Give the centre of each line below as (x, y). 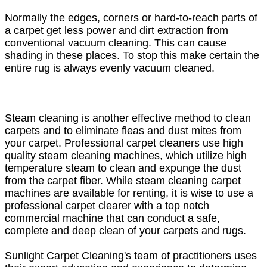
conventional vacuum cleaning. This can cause (116, 43)
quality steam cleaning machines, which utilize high (126, 155)
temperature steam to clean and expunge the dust (123, 168)
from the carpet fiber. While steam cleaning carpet (123, 180)
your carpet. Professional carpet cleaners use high (124, 143)
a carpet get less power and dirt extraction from (117, 30)
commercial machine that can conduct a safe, (112, 218)
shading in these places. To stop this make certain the (132, 55)
